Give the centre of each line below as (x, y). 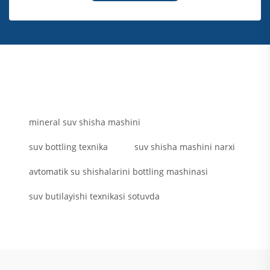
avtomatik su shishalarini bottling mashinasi (118, 172)
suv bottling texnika (68, 147)
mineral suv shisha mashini (85, 122)
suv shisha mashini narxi (185, 147)
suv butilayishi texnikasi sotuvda (94, 196)
